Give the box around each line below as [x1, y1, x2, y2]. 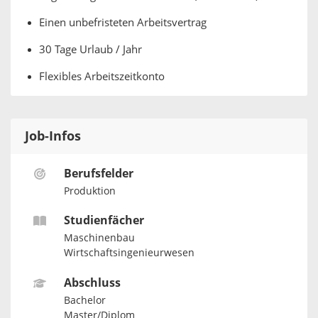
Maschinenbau [63, 231, 135, 244]
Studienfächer [63, 214, 144, 228]
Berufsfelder [63, 167, 133, 180]
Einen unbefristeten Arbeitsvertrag [39, 16, 207, 29]
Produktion [63, 185, 116, 197]
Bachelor [63, 294, 106, 307]
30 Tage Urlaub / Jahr [39, 43, 142, 56]
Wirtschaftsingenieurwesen [63, 247, 194, 260]
